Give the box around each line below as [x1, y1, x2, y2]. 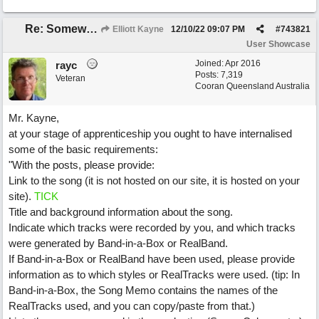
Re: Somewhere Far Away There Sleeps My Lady [86, 23, 98, 35]
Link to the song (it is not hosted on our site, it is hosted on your [9, 174, 300, 187]
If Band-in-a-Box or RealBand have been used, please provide [9, 253, 295, 265]
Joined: [195, 58, 225, 68]
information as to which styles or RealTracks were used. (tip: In [9, 268, 300, 281]
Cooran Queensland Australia [195, 81, 310, 91]
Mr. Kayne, [9, 112, 59, 124]
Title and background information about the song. [9, 206, 233, 218]
